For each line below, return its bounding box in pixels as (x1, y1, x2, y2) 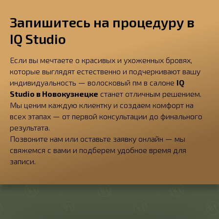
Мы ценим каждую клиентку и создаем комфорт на (10, 100, 194, 109)
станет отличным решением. (98, 89, 201, 98)
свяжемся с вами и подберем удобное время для (10, 145, 186, 154)
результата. (10, 123, 50, 132)
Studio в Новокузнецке (10, 89, 98, 98)
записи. (10, 156, 36, 166)
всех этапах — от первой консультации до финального (10, 111, 202, 121)
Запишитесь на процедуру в (10, 14, 195, 30)
